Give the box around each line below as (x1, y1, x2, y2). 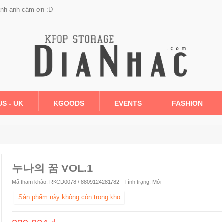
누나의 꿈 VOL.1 (11, 162, 93, 174)
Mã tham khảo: (11, 179, 48, 185)
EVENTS (114, 99, 142, 107)
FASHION (172, 99, 203, 107)
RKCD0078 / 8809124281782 (49, 179, 119, 185)
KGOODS (54, 99, 84, 107)
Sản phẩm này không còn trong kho (18, 193, 120, 201)
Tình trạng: (124, 179, 151, 185)
